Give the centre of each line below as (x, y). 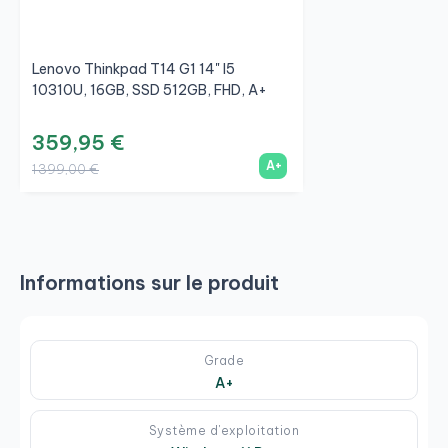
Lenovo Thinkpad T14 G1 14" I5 (133, 68)
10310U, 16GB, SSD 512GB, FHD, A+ (149, 89)
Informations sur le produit (149, 282)
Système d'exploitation (224, 430)
